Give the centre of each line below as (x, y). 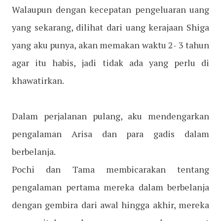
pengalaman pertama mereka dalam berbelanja (110, 187)
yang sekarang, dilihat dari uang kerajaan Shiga (110, 27)
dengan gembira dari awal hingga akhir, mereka (110, 205)
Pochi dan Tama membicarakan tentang (110, 169)
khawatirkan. (38, 81)
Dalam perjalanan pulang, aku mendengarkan (110, 116)
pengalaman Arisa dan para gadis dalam (110, 134)
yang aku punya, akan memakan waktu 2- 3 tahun (110, 45)
